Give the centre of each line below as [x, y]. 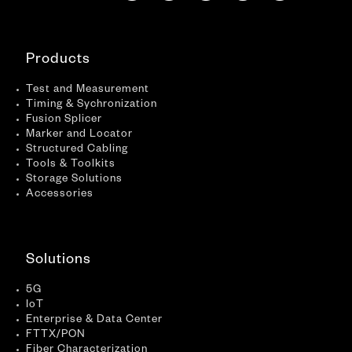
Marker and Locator [79, 135]
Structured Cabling [77, 150]
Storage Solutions [74, 180]
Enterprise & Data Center [94, 321]
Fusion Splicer [64, 120]
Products [58, 60]
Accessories [60, 195]
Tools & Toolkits [71, 165]
